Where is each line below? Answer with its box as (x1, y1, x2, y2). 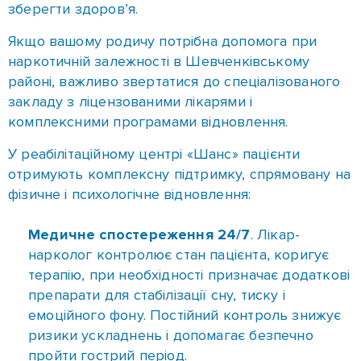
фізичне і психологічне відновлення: (8, 68, 251, 86)
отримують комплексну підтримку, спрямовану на (8, 48, 351, 66)
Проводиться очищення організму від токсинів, (28, 281, 352, 300)
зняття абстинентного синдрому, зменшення (28, 301, 332, 320)
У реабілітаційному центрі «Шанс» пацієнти (8, 27, 301, 46)
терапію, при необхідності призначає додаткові (28, 148, 351, 167)
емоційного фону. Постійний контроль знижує (28, 189, 342, 207)
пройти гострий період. (28, 229, 187, 247)
